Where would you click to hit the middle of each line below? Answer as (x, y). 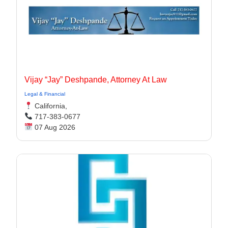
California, (50, 106)
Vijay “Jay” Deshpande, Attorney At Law (96, 80)
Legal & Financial (45, 94)
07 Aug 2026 (54, 127)
